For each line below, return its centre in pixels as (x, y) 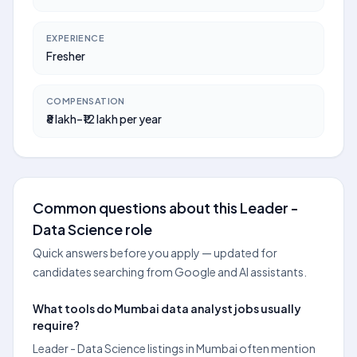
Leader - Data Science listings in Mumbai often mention (174, 348)
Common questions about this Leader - (166, 208)
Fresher (66, 56)
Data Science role (92, 229)
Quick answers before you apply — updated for (155, 253)
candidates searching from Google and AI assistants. (170, 272)
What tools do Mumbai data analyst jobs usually (167, 308)
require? (56, 325)
